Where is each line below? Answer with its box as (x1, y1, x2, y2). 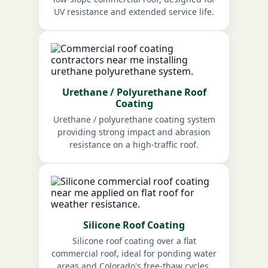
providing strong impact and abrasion (57, 126, 211, 138)
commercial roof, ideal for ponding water (51, 247, 217, 259)
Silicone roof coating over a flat (72, 234, 196, 246)
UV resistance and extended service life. (54, 5, 214, 17)
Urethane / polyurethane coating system (53, 113, 215, 125)
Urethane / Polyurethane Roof (62, 85, 206, 99)
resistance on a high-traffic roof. (69, 138, 199, 150)
